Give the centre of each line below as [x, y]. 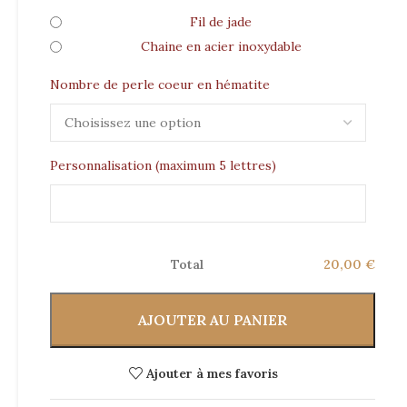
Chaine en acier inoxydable [221, 46]
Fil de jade [221, 22]
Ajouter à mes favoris [213, 373]
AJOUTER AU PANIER [213, 320]
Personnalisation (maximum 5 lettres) [163, 165]
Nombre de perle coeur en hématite [160, 84]
